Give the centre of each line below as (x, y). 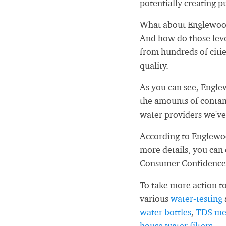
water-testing (196, 199)
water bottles (165, 212)
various (155, 199)
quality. (154, 65)
